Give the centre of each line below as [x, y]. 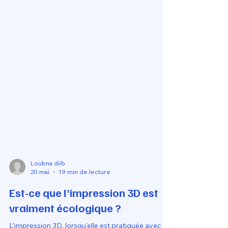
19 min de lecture [84, 221]
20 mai [40, 221]
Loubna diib [48, 212]
